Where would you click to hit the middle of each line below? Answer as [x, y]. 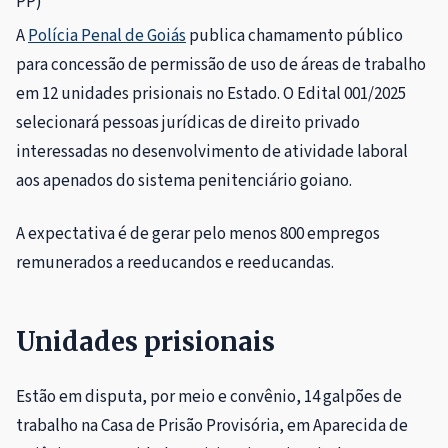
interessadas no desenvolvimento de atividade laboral [212, 152]
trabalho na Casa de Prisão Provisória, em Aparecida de [212, 426]
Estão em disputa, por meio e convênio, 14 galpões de [209, 397]
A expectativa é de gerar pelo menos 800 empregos [198, 234]
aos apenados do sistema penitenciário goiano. [184, 181]
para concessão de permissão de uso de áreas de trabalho [221, 65]
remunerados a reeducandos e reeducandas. [175, 263]
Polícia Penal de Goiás [107, 36]
